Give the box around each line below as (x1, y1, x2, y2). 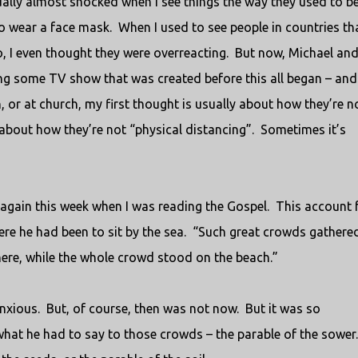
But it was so (245, 301, 320, 316)
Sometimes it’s (260, 122, 346, 137)
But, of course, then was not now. (46, 301, 239, 316)
